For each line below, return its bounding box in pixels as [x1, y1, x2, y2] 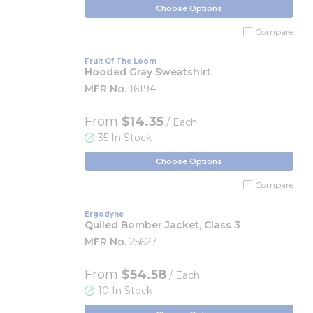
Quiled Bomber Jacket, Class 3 [85, 219, 240, 231]
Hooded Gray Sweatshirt [85, 66, 211, 78]
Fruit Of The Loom [85, 57, 156, 66]
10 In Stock [98, 284, 152, 297]
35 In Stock [98, 131, 152, 144]
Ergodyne [85, 210, 124, 219]
